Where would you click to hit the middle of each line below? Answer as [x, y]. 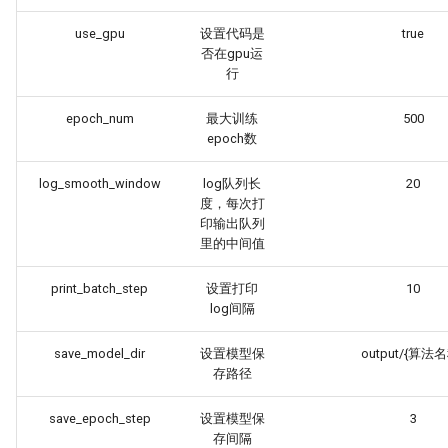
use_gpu [99, 33]
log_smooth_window [99, 183]
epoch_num [99, 118]
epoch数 [232, 138]
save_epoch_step [99, 418]
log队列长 [232, 183]
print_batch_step [99, 288]
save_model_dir [99, 353]
